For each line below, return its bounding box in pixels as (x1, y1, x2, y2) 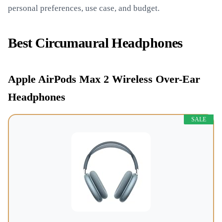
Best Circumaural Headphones (8, 35, 183, 51)
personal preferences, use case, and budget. (8, 3, 160, 13)
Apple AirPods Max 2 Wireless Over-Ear (8, 73, 200, 85)
